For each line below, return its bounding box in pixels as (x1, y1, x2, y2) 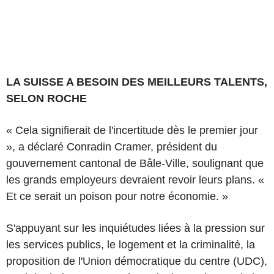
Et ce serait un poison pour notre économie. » (6, 190, 228, 202)
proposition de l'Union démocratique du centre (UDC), (6, 254, 267, 267)
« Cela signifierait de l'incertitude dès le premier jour (6, 124, 258, 136)
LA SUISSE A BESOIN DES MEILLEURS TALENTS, (6, 75, 267, 88)
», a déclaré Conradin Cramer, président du (6, 140, 217, 153)
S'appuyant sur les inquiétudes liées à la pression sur (6, 221, 265, 234)
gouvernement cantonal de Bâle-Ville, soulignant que (6, 157, 264, 169)
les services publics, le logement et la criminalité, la (6, 238, 255, 251)
